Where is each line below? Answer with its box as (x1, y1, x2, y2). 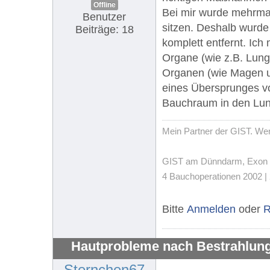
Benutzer (83, 10, 126, 23)
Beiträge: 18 (75, 23, 134, 36)
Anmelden (187, 202, 236, 215)
